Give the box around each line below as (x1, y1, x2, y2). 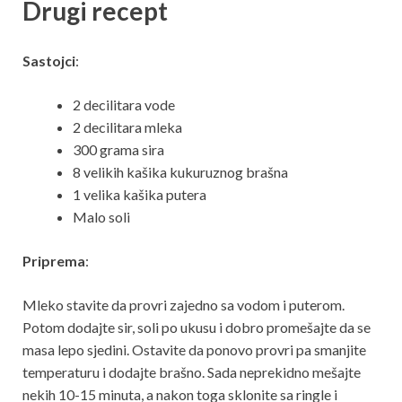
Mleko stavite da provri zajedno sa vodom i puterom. (22, 295, 345, 313)
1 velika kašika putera (73, 185, 206, 203)
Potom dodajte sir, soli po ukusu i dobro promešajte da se (22, 318, 371, 336)
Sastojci (22, 51, 75, 69)
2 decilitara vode (73, 95, 175, 113)
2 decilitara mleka (73, 118, 182, 135)
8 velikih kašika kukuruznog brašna (73, 162, 288, 180)
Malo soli (73, 207, 130, 225)
